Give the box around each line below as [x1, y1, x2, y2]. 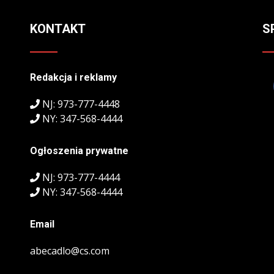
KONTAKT [30, 21, 86, 37]
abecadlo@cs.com [30, 244, 109, 258]
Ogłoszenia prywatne [30, 145, 128, 157]
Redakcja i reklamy [30, 72, 117, 84]
